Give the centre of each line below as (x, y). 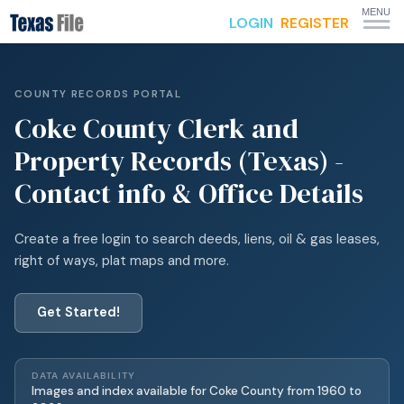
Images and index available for (120, 390)
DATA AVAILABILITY (83, 375)
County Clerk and (188, 129)
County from (276, 390)
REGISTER (315, 23)
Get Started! (78, 312)
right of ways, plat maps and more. (122, 261)
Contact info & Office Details (189, 193)
